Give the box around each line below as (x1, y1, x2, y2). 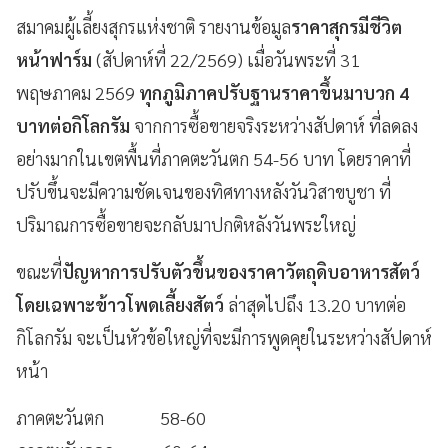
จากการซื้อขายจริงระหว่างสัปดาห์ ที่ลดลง (134, 113, 418, 137)
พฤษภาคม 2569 (16, 80, 139, 104)
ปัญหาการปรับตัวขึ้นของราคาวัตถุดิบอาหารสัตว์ (62, 259, 420, 283)
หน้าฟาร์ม (16, 47, 92, 71)
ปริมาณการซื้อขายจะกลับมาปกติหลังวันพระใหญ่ (16, 212, 360, 236)
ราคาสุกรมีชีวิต (291, 14, 402, 38)
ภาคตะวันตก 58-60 (16, 405, 206, 429)
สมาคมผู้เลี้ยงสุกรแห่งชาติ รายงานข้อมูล (16, 14, 291, 38)
